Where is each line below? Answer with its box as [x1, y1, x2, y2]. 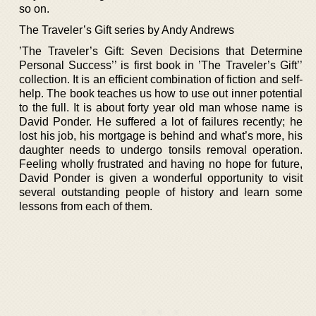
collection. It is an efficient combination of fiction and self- [19, 73, 303, 85]
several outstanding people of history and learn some [19, 186, 303, 198]
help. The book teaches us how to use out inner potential [19, 87, 303, 99]
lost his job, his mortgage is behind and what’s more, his [19, 129, 303, 142]
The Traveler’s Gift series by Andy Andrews [19, 23, 234, 36]
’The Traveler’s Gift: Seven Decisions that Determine [19, 44, 303, 57]
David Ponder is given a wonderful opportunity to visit [19, 171, 303, 184]
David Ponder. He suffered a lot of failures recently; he [19, 115, 303, 128]
